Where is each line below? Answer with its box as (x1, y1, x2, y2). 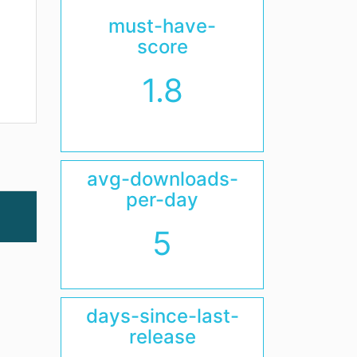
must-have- (108, 14, 216, 38)
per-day (126, 188, 198, 212)
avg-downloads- (86, 167, 238, 191)
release (128, 325, 196, 349)
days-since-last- (85, 304, 239, 328)
